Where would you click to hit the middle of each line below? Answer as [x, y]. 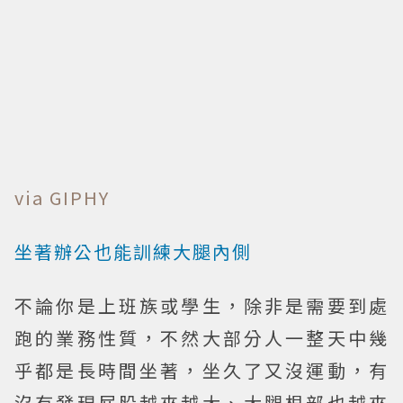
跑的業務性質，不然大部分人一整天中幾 [201, 337]
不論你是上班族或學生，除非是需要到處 [201, 305]
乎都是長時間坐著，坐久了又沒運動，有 [201, 370]
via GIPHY [62, 197]
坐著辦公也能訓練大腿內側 [133, 251]
